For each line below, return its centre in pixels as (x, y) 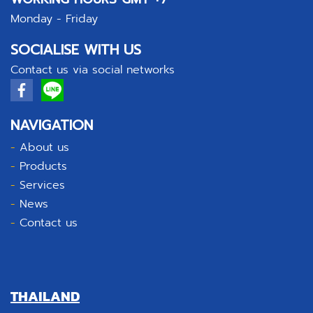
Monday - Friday (54, 19)
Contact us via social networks (93, 70)
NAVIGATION (52, 125)
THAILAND (45, 296)
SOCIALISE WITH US (76, 50)
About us (44, 147)
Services (42, 185)
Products (43, 166)
